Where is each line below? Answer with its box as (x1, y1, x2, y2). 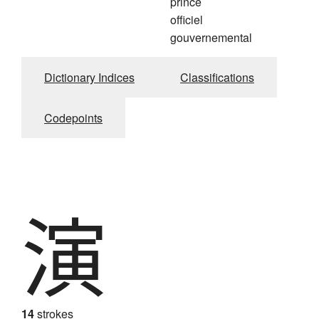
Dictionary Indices (44, 69, 135, 86)
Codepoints (44, 110, 103, 127)
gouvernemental (170, 29, 252, 46)
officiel (170, 11, 203, 28)
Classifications (180, 69, 254, 86)
